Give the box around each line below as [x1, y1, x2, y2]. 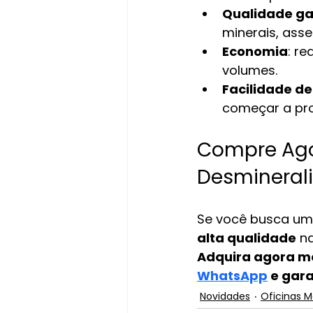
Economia [222, 42, 288, 60]
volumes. [222, 61, 277, 79]
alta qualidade [197, 228, 296, 247]
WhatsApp [197, 266, 268, 284]
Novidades [200, 289, 250, 303]
